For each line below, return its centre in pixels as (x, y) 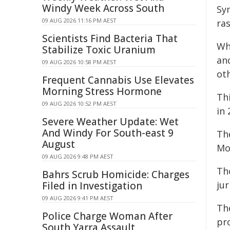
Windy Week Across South (103, 8)
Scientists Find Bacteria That (110, 39)
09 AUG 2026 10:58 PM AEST (79, 62)
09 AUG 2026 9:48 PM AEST (78, 156)
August (59, 144)
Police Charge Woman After (107, 216)
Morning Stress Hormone (102, 91)
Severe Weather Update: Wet (110, 122)
